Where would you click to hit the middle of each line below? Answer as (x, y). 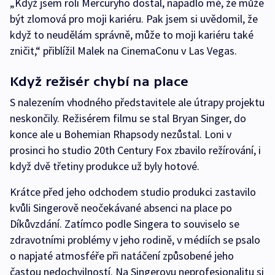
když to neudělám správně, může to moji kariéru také (132, 35)
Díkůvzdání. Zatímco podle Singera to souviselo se (125, 224)
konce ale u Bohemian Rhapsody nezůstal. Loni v (121, 134)
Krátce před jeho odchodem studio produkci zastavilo (133, 192)
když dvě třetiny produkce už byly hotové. (105, 166)
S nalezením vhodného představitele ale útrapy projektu (137, 103)
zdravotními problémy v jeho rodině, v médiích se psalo (135, 240)
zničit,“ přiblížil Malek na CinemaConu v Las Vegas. (123, 51)
